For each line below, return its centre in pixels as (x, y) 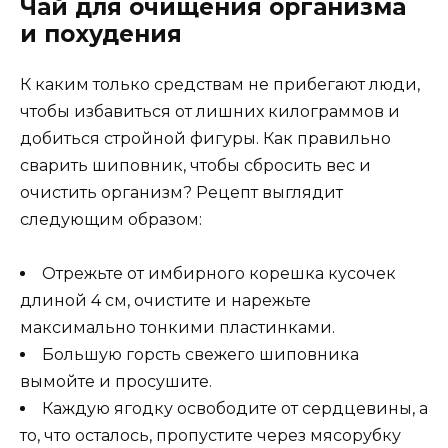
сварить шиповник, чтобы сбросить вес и (195, 166)
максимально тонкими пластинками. (177, 328)
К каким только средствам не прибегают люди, (220, 85)
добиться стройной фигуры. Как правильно (205, 139)
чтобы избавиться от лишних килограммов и (210, 112)
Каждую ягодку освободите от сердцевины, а (235, 409)
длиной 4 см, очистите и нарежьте (165, 301)
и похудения (101, 34)
